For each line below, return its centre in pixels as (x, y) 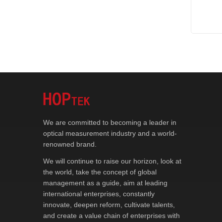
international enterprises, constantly (99, 194)
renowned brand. (70, 144)
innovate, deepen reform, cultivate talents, (109, 205)
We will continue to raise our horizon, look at (112, 161)
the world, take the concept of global (100, 172)
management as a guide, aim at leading (105, 183)
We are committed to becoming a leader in (110, 122)
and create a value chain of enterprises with (111, 216)
